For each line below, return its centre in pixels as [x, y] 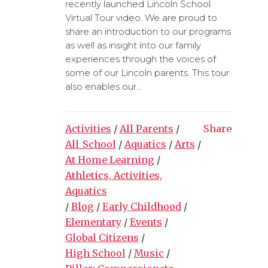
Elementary [93, 222]
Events [146, 222]
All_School [90, 144]
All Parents [146, 128]
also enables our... [103, 86]
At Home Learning [109, 159]
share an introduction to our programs [148, 31]
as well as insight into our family [133, 45]
